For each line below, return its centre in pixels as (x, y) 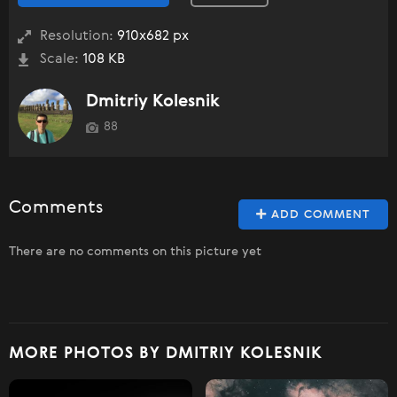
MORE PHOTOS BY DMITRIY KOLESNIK (166, 353)
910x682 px (151, 36)
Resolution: (77, 36)
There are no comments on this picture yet (135, 251)
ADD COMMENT (319, 214)
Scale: (59, 59)
